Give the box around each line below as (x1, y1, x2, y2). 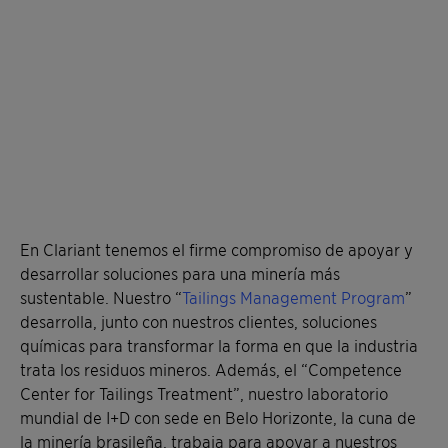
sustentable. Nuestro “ (20, 287, 182, 308)
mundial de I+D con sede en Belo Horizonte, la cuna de (20, 407, 416, 428)
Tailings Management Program (182, 287, 405, 308)
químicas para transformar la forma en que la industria (20, 335, 418, 356)
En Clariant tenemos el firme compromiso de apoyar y (20, 239, 413, 260)
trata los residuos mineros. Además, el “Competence (20, 359, 402, 380)
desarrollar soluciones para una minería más (20, 263, 340, 284)
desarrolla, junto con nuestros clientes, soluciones (20, 311, 377, 332)
